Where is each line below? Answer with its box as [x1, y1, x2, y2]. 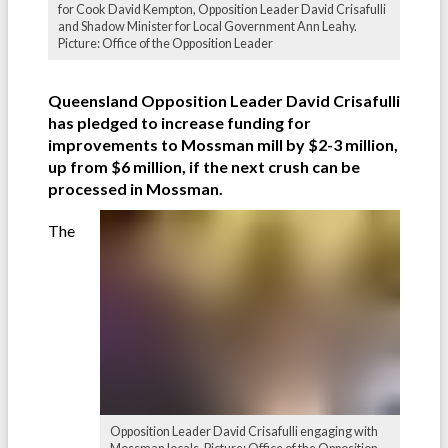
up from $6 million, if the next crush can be [48, 156, 360, 176]
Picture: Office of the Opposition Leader [58, 35, 273, 51]
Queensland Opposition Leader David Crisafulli [48, 90, 400, 110]
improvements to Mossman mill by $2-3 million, [48, 134, 398, 154]
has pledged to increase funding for [48, 112, 311, 132]
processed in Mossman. [48, 178, 223, 198]
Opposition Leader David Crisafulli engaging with [110, 423, 378, 439]
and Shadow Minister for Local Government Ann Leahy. [58, 18, 357, 34]
